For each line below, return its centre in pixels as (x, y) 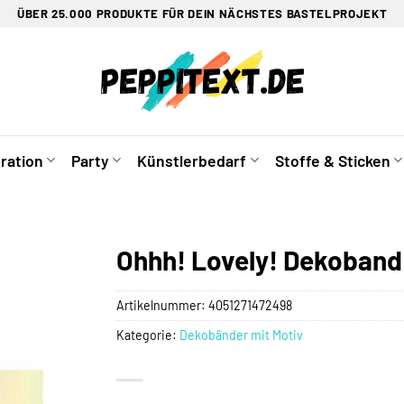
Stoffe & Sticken (332, 160)
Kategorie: (148, 335)
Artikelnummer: (162, 305)
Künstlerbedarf (192, 160)
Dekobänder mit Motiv (241, 335)
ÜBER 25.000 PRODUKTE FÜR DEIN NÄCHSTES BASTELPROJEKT (202, 13)
